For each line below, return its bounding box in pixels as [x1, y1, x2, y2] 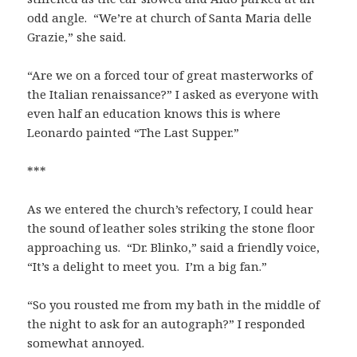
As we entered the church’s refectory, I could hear [27, 200, 314, 217]
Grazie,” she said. [27, 28, 127, 45]
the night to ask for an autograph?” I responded [27, 315, 306, 331]
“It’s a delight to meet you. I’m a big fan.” [27, 257, 268, 274]
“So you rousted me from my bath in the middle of [27, 296, 320, 312]
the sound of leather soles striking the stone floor [27, 219, 316, 236]
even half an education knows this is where [27, 104, 281, 121]
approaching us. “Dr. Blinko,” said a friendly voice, [27, 238, 320, 255]
